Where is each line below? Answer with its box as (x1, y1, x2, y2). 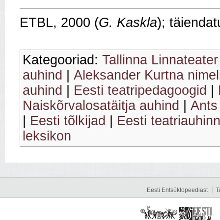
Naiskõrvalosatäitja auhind (23, 98, 179, 113)
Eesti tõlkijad (30, 113, 106, 128)
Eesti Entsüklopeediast (147, 186, 208, 193)
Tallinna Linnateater (102, 52, 218, 67)
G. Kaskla (99, 15, 157, 30)
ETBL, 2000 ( (20, 15, 99, 30)
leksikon (23, 128, 71, 143)
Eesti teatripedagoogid (74, 82, 207, 98)
